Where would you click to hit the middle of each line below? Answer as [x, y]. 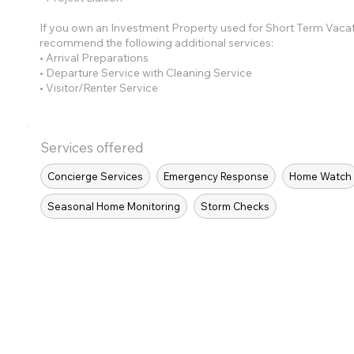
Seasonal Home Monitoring [114, 206]
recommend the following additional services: [157, 42]
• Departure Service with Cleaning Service [146, 72]
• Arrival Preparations [94, 57]
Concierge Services [96, 176]
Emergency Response [217, 176]
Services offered [92, 148]
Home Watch [321, 176]
